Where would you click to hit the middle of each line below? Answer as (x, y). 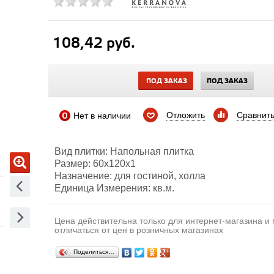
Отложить (185, 115)
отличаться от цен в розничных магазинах (139, 230)
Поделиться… (94, 252)
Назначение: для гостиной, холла (130, 176)
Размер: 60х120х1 (95, 164)
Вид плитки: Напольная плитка (124, 151)
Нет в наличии (105, 116)
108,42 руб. (94, 44)
